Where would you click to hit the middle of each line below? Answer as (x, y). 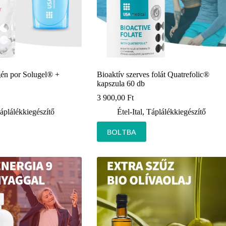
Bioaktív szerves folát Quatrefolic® (153, 74)
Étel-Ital (129, 111)
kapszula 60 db (121, 83)
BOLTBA (121, 131)
